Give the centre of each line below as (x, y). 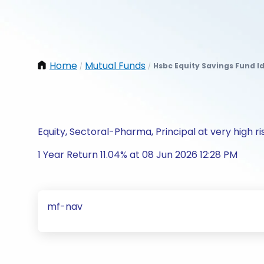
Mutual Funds (115, 66)
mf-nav (65, 207)
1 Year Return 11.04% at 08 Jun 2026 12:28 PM (138, 155)
